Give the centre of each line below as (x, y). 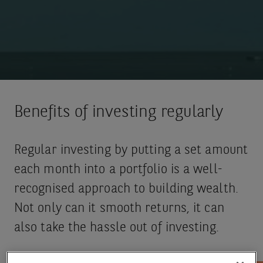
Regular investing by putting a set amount (131, 150)
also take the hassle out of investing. (116, 228)
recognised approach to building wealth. (126, 189)
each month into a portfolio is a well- (118, 170)
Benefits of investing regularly (118, 113)
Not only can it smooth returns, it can (119, 208)
